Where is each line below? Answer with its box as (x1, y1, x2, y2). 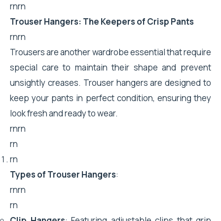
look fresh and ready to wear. (10, 108, 118, 119)
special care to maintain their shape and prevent (10, 62, 211, 73)
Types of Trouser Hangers (10, 169, 116, 180)
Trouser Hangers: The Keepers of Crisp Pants (10, 16, 194, 27)
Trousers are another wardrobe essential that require (10, 46, 211, 58)
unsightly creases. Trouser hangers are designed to (10, 77, 211, 88)
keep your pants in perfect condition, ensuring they (10, 92, 211, 104)
